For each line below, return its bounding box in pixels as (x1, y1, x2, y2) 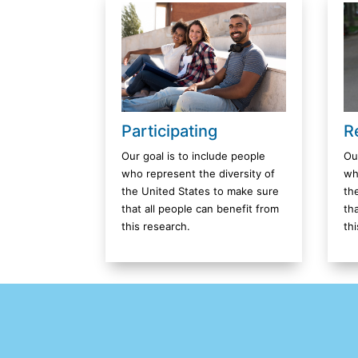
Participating (121, 121, 217, 141)
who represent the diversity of (121, 166, 275, 180)
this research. (121, 219, 190, 233)
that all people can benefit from (121, 201, 279, 215)
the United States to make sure (121, 184, 279, 197)
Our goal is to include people (121, 149, 265, 162)
